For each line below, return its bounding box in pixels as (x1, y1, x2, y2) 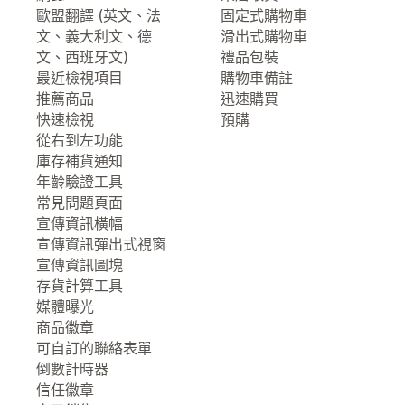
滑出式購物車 (221, 27, 307, 45)
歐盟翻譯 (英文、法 (36, 6, 161, 24)
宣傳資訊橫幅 (36, 214, 123, 232)
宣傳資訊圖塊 (36, 256, 123, 274)
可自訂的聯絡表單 (36, 339, 152, 357)
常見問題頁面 (36, 193, 123, 212)
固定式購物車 (221, 6, 307, 24)
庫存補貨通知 (36, 152, 123, 170)
